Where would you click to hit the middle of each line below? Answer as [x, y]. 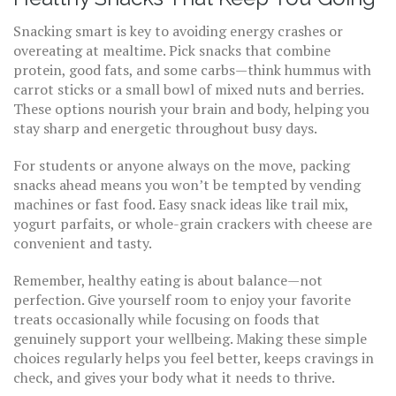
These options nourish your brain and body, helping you [191, 109]
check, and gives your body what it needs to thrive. [174, 377]
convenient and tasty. [83, 243]
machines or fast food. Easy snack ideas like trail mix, [181, 204]
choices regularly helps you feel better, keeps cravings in [194, 358]
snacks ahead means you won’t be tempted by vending [187, 185]
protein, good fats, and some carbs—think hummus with [192, 70]
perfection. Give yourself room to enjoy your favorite [182, 300]
